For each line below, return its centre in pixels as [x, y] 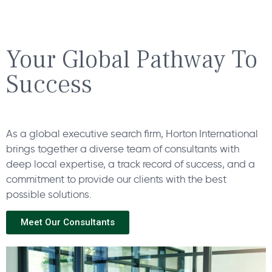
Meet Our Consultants [68, 223]
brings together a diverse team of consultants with [123, 149]
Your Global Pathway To [132, 60]
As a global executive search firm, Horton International [132, 134]
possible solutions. [49, 194]
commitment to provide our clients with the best [116, 179]
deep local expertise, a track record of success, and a [131, 164]
